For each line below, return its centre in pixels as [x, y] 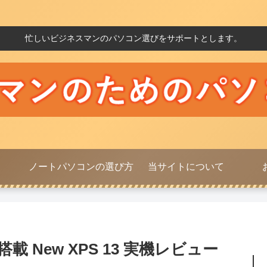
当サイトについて [186, 167]
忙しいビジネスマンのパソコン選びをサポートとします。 [133, 38]
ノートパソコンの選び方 [81, 167]
